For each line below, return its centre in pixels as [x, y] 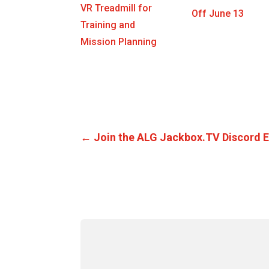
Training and [108, 25]
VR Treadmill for [116, 8]
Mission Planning [119, 41]
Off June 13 [218, 14]
